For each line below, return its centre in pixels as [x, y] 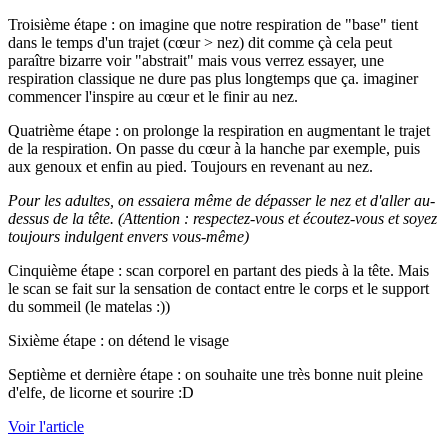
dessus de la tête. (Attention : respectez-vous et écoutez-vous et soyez [222, 219]
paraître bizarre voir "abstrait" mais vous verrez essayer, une [196, 61]
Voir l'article [46, 427]
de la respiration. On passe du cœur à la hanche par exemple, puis [214, 149]
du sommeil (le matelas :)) [89, 307]
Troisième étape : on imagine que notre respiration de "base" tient [213, 25]
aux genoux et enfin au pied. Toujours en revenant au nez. [190, 167]
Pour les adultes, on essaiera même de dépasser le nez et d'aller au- [221, 201]
